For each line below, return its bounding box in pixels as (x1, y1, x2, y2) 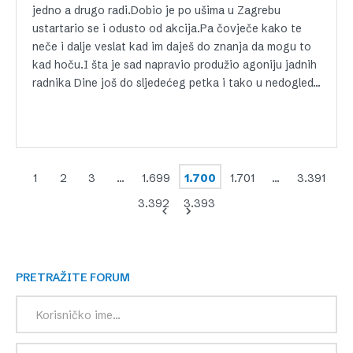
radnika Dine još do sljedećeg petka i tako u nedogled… (32, 76, 321, 91)
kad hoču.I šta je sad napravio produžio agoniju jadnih (32, 58, 317, 72)
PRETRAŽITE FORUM (23, 270, 130, 285)
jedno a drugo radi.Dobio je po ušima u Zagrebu (32, 3, 281, 18)
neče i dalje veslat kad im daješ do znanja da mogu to (32, 39, 311, 54)
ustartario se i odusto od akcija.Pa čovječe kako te (32, 21, 302, 36)
